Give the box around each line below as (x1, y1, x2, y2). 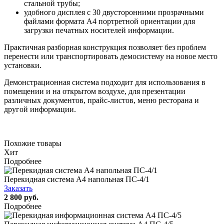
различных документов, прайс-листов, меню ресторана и (4, 95, 199, 104)
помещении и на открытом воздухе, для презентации (4, 86, 185, 95)
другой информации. (4, 104, 76, 113)
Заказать (4, 183, 32, 192)
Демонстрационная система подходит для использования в (4, 77, 205, 86)
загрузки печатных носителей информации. (24, 25, 174, 34)
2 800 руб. (4, 192, 38, 201)
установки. (4, 60, 41, 69)
